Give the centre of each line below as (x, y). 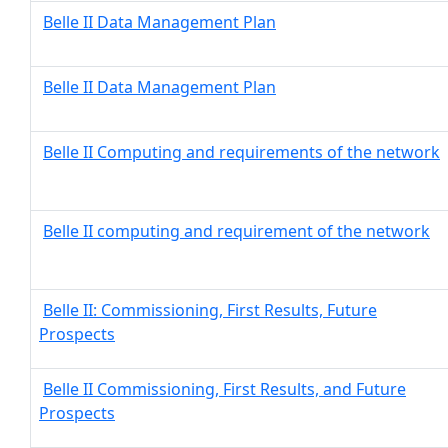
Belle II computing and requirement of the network (236, 231)
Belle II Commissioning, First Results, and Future (224, 389)
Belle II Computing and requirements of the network (241, 152)
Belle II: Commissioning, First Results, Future (210, 310)
